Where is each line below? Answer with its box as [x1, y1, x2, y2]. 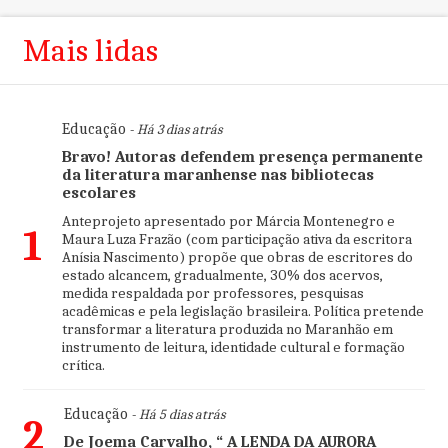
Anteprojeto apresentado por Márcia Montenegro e [61, 211, 395, 230]
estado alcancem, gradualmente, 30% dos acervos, [61, 265, 383, 284]
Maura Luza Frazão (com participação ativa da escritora [61, 229, 412, 248]
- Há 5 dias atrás [127, 405, 225, 423]
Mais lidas [22, 31, 158, 69]
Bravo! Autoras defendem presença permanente [61, 147, 423, 166]
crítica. [61, 355, 105, 374]
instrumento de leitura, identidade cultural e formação [61, 337, 405, 356]
